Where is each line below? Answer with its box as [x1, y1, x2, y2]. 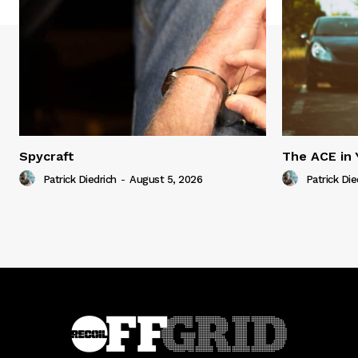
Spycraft [19, 149, 74, 165]
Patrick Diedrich [42, 173, 117, 186]
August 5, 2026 [129, 173, 202, 186]
